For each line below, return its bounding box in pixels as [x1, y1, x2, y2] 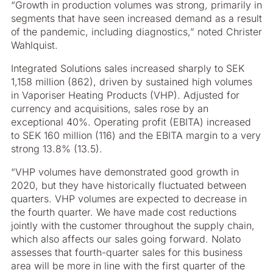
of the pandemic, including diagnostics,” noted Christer [11, 26, 262, 38]
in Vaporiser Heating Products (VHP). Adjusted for [11, 89, 239, 101]
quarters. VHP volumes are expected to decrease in [11, 193, 247, 205]
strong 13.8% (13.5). [11, 143, 102, 155]
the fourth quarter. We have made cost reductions [11, 206, 236, 218]
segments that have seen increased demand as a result [11, 12, 262, 24]
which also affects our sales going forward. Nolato [11, 233, 241, 245]
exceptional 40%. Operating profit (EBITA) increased [11, 116, 251, 128]
